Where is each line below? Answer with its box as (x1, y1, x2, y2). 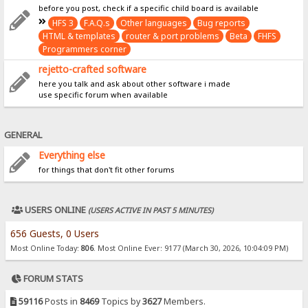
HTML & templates (43, 30, 116, 42)
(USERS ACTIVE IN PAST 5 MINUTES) (88, 205, 214, 216)
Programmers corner (43, 43, 127, 55)
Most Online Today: (10, 243, 81, 253)
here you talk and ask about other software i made (38, 78, 231, 89)
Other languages (120, 16, 188, 29)
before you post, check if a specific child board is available (38, 2, 259, 13)
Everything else (38, 148, 106, 162)
